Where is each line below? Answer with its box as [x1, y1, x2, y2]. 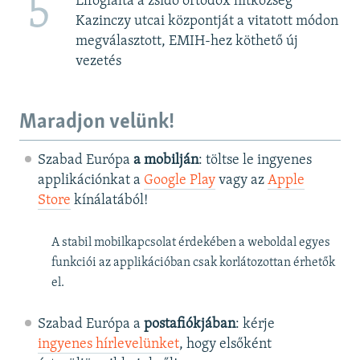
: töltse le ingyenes [198, 152, 312, 168]
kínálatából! [70, 192, 148, 208]
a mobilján [133, 152, 198, 168]
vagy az [215, 172, 268, 188]
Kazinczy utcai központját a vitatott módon [75, 14, 338, 30]
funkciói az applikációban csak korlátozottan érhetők [51, 256, 335, 269]
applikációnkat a [37, 172, 144, 188]
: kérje [235, 316, 275, 332]
